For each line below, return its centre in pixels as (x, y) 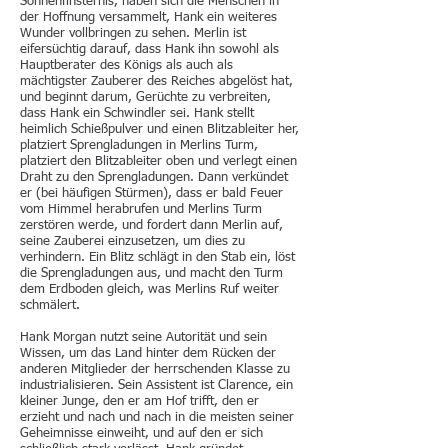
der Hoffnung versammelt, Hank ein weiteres (148, 17)
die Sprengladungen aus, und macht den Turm (151, 273)
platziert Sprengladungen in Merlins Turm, (139, 145)
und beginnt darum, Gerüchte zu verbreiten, (145, 97)
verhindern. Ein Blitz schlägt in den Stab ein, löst (157, 257)
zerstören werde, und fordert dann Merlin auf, (151, 225)
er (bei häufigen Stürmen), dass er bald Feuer (151, 193)
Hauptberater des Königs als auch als (126, 65)
